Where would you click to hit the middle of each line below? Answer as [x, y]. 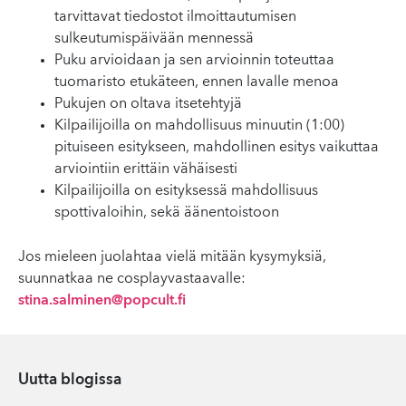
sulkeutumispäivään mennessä [154, 39]
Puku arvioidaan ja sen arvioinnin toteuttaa [194, 61]
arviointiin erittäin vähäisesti [146, 169]
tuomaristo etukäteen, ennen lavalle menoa [197, 82]
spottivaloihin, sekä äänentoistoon [167, 213]
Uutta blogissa [70, 380]
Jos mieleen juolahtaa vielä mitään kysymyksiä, [172, 257]
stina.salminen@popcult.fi [102, 301]
